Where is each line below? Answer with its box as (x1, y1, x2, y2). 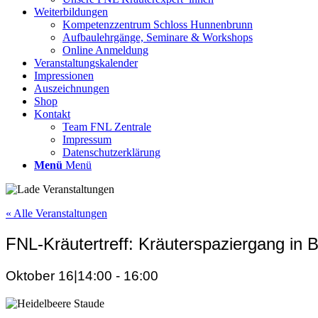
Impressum (62, 133, 111, 146)
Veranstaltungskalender (34, 57, 138, 69)
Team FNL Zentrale (62, 121, 151, 133)
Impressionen (34, 70, 94, 82)
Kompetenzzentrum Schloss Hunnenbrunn (62, 18, 253, 31)
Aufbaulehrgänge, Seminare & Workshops (62, 31, 253, 43)
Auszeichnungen (34, 82, 109, 94)
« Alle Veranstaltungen (6, 207, 107, 219)
